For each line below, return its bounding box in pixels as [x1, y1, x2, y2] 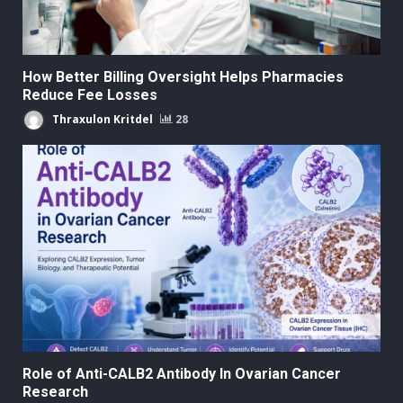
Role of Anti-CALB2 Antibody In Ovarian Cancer [22, 365, 341, 383]
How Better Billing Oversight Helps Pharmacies [22, 68, 344, 86]
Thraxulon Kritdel [49, 111, 153, 127]
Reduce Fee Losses [22, 86, 157, 104]
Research [22, 383, 88, 401]
